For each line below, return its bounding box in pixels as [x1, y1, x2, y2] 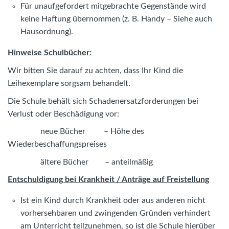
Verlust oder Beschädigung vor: [8, 109, 119, 118]
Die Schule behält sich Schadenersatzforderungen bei [8, 97, 198, 105]
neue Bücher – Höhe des [8, 127, 144, 136]
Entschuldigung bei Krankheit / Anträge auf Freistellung [8, 175, 209, 184]
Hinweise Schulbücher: [8, 49, 91, 57]
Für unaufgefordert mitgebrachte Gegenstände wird [20, 2, 206, 11]
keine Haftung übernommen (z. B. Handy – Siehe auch [20, 15, 212, 24]
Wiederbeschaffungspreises [8, 140, 107, 149]
